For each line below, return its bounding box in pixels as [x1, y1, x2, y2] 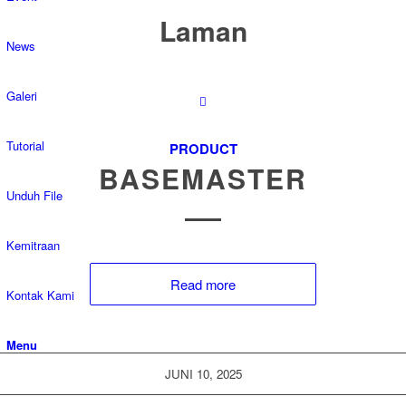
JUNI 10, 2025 [164, 365, 242, 382]
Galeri [6, 87, 37, 104]
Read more [170, 275, 236, 294]
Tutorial [6, 137, 44, 154]
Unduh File [6, 187, 63, 204]
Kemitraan [6, 237, 60, 254]
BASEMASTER [99, 159, 307, 198]
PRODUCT [169, 139, 237, 159]
